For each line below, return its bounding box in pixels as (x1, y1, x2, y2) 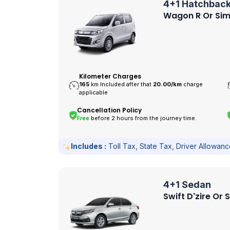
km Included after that (91, 81, 154, 88)
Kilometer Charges (79, 72, 142, 81)
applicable (79, 89, 108, 97)
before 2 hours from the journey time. (89, 114, 197, 122)
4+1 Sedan (163, 179, 211, 190)
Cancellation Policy (77, 106, 142, 115)
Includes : (71, 141, 106, 150)
